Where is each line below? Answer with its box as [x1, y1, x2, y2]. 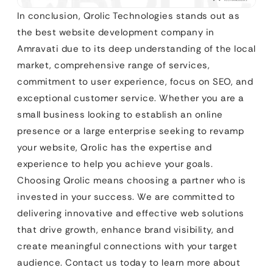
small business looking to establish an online [17, 108, 223, 121]
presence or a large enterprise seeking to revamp [17, 125, 244, 138]
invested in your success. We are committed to [17, 191, 235, 204]
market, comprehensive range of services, [17, 59, 210, 72]
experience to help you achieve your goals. [17, 158, 213, 171]
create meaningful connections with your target [17, 240, 237, 253]
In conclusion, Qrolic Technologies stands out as [17, 10, 239, 23]
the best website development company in [17, 26, 214, 39]
